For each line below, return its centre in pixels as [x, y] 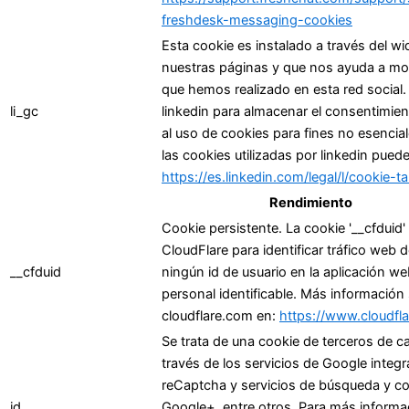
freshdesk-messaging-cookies [257, 20]
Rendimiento [311, 202]
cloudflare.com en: [220, 315]
